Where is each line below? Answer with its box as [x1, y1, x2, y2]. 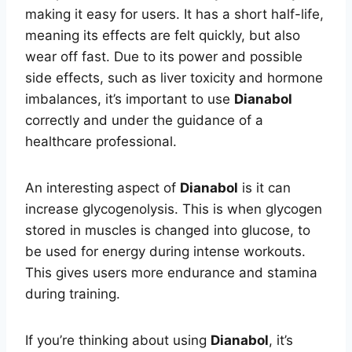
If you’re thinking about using [25, 332, 211, 348]
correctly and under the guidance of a [25, 112, 263, 128]
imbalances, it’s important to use [25, 90, 234, 107]
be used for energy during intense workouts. [25, 243, 306, 259]
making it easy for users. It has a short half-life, [25, 5, 324, 22]
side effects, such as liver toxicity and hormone [25, 69, 323, 86]
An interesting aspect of [25, 179, 180, 196]
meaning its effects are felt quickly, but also [25, 27, 300, 43]
